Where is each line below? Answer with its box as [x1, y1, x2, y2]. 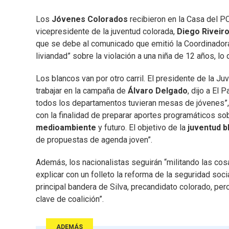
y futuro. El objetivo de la [98, 123, 186, 133]
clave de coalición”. [36, 194, 104, 204]
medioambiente [36, 123, 98, 133]
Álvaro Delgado [128, 86, 188, 96]
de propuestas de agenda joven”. [36, 135, 152, 145]
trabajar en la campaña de [36, 86, 128, 96]
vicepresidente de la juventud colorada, [36, 27, 175, 37]
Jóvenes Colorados [50, 14, 130, 25]
